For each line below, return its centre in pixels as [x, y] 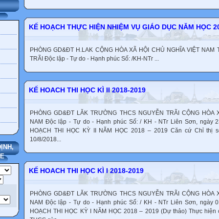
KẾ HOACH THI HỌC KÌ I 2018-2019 [86, 171]
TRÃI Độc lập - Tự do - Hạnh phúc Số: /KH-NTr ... [94, 59]
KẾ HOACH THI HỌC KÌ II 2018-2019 [87, 90]
